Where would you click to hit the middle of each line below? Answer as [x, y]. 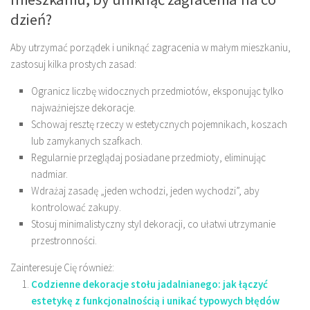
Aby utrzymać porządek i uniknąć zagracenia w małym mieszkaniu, [151, 48]
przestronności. [64, 241]
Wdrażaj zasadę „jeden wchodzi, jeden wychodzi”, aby [145, 191]
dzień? [31, 20]
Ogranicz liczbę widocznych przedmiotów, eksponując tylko [157, 91]
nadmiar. [49, 174]
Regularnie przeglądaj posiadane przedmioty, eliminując [148, 158]
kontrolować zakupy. [76, 208]
